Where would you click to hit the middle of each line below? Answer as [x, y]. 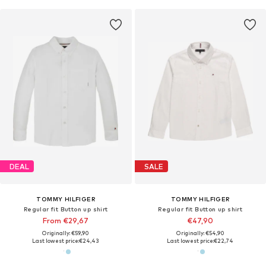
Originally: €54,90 [200, 233]
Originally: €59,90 [66, 233]
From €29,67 [66, 221]
